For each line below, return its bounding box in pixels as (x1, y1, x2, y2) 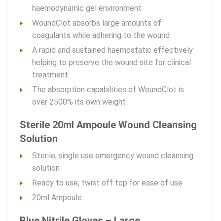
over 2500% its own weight (32, 97, 126, 107)
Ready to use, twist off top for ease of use (32, 178, 183, 188)
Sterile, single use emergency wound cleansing (32, 151, 193, 161)
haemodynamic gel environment (32, 3, 142, 13)
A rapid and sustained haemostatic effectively (32, 45, 193, 55)
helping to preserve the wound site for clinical (32, 58, 191, 68)
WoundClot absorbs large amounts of (32, 18, 161, 28)
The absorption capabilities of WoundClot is (32, 85, 184, 95)
